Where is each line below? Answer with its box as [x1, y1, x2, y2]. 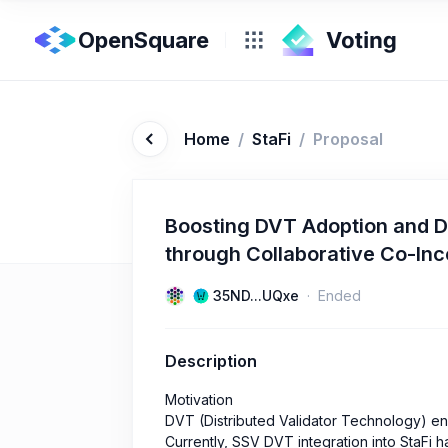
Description [165, 351, 257, 371]
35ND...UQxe [213, 287, 299, 304]
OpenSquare [78, 27, 209, 53]
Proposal [313, 129, 383, 149]
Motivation [165, 391, 233, 408]
